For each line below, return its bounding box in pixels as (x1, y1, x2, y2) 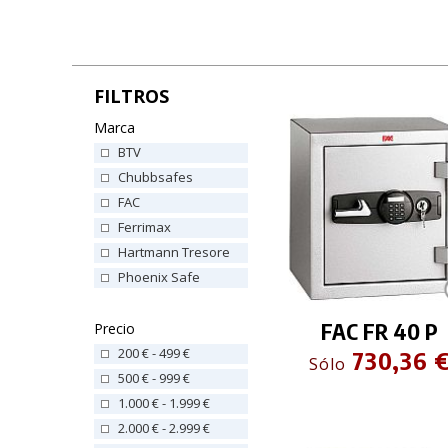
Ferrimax (117, 217, 171, 236)
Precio (93, 318, 135, 338)
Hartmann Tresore (117, 242, 230, 261)
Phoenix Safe (117, 267, 200, 286)
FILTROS (93, 83, 169, 108)
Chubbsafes (117, 167, 193, 186)
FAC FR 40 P (321, 317, 438, 346)
